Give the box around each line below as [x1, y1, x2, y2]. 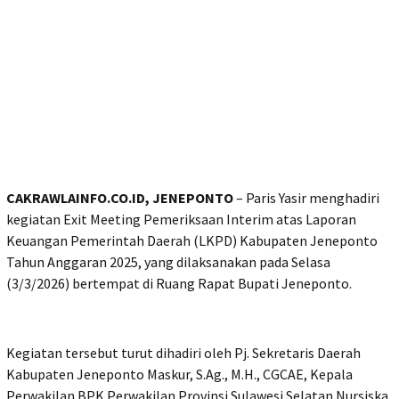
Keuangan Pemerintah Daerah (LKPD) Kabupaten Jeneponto [6, 231, 378, 249]
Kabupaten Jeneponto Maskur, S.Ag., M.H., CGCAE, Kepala [6, 364, 353, 383]
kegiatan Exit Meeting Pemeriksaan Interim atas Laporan [6, 209, 356, 228]
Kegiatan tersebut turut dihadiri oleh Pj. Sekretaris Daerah [6, 343, 361, 362]
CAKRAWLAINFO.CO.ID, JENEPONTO [6, 188, 233, 207]
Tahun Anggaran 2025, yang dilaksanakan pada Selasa [6, 252, 330, 271]
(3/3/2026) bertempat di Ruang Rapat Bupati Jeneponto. [6, 273, 352, 292]
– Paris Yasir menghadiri [233, 188, 379, 207]
